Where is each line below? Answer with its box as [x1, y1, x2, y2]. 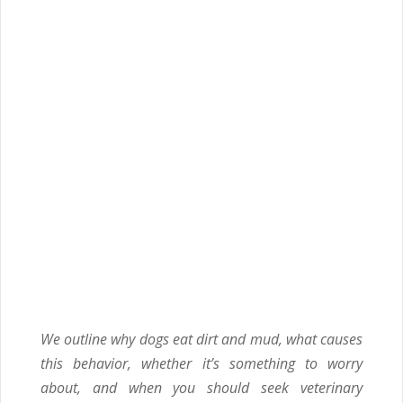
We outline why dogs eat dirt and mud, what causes [40, 329, 363, 349]
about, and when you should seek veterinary [40, 378, 363, 398]
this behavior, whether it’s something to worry [40, 354, 363, 373]
